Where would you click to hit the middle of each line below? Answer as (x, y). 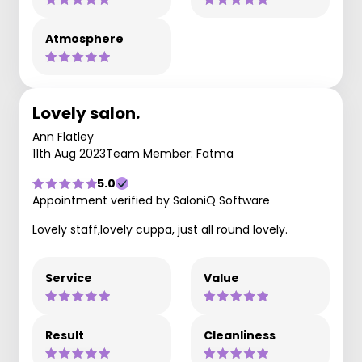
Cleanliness (240, 335)
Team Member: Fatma (170, 154)
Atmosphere (84, 39)
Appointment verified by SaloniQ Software (151, 200)
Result (65, 335)
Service (69, 278)
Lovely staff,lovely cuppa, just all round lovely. (160, 229)
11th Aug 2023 (69, 154)
